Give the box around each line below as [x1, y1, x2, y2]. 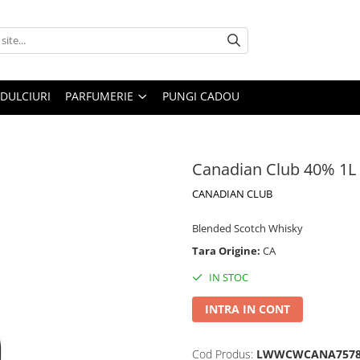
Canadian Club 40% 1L [192, 158, 356, 180]
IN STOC [207, 270, 248, 284]
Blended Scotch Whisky [192, 221, 303, 235]
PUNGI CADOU [162, 88, 239, 104]
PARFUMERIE [65, 88, 133, 104]
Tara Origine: [192, 243, 263, 258]
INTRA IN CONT [205, 301, 290, 317]
